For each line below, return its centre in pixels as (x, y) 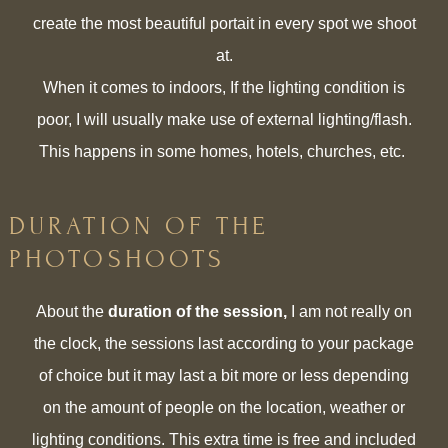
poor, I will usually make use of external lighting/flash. (224, 120)
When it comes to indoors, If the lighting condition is (224, 88)
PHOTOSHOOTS (117, 258)
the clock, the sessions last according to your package (224, 343)
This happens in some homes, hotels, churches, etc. (224, 152)
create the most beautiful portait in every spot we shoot (224, 24)
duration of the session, (197, 311)
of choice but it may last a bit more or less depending (224, 375)
